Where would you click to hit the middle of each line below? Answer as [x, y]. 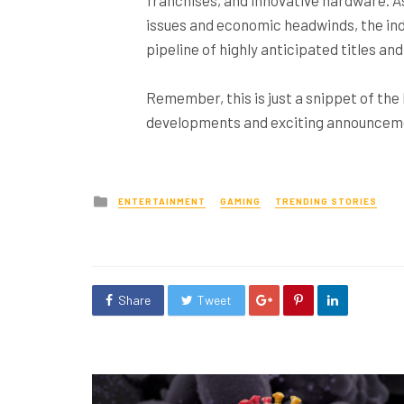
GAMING [240, 202]
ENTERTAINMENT [162, 202]
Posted [132, 198]
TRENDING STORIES [326, 202]
